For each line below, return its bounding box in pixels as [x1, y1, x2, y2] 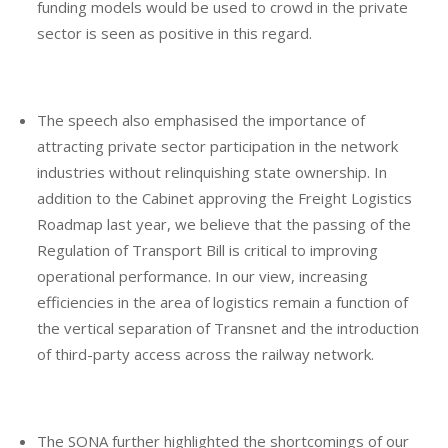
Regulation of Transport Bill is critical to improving [37, 239, 379, 260]
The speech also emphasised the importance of [37, 109, 366, 130]
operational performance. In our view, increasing [37, 265, 369, 286]
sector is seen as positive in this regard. [37, 22, 313, 43]
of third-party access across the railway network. [37, 343, 375, 364]
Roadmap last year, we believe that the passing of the [37, 213, 412, 234]
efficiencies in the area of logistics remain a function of [37, 291, 409, 312]
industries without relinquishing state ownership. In [37, 161, 388, 182]
